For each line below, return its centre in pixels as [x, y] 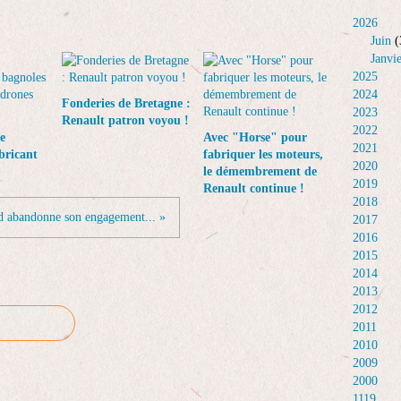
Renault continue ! [253, 188]
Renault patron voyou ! [125, 120]
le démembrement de [260, 171]
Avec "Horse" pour [255, 137]
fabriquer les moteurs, [263, 154]
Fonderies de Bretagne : [126, 103]
